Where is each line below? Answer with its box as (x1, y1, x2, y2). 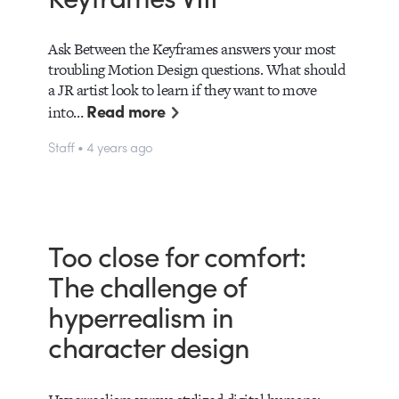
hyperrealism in (48, 296, 234, 337)
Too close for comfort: (48, 235, 305, 276)
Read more (86, 98, 166, 123)
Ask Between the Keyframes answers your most (48, 37, 336, 60)
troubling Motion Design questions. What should (48, 58, 346, 80)
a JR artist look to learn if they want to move (48, 78, 317, 101)
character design (48, 326, 250, 367)
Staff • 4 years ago (48, 136, 153, 156)
